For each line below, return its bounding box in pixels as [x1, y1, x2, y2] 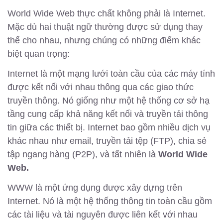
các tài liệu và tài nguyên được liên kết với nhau [7, 210, 198, 220]
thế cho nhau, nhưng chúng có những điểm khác [7, 35, 201, 45]
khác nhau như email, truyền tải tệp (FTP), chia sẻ [7, 135, 207, 146]
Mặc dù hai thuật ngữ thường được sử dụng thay [7, 21, 203, 32]
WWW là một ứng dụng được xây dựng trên [7, 183, 182, 193]
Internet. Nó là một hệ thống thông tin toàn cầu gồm [7, 196, 212, 207]
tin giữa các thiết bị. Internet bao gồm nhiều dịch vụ [7, 122, 211, 132]
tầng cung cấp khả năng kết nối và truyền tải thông [7, 109, 208, 119]
